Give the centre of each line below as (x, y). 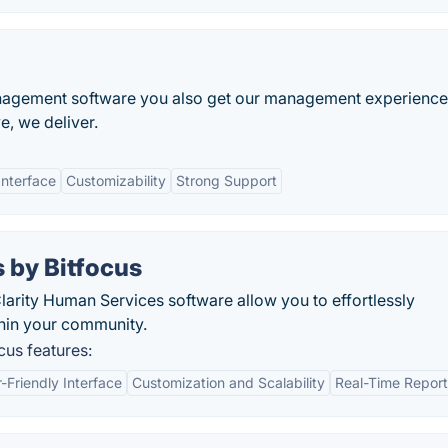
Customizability (116, 180)
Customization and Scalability (228, 382)
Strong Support (226, 180)
